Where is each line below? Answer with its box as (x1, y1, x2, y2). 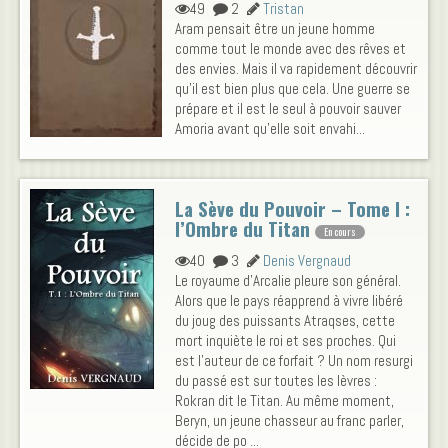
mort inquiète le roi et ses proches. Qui (175, 331, 396, 351)
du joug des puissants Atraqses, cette (175, 311, 395, 331)
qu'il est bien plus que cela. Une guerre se (175, 79, 410, 99)
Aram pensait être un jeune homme (175, 19, 375, 39)
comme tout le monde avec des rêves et (175, 39, 406, 59)
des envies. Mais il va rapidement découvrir (175, 59, 417, 79)
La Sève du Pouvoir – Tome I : (175, 195, 410, 223)
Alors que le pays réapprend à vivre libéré (175, 291, 403, 311)
